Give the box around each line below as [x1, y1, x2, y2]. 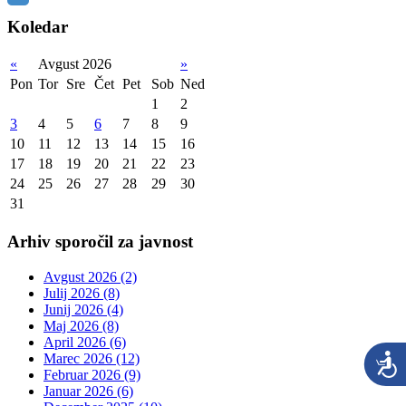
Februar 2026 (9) [43, 366, 140, 382]
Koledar [7, 16, 68, 36]
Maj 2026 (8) [43, 317, 119, 333]
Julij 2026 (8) [43, 285, 120, 301]
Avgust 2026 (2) [43, 268, 137, 285]
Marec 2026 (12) [43, 350, 140, 366]
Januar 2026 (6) [43, 382, 133, 399]
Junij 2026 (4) [43, 301, 123, 317]
